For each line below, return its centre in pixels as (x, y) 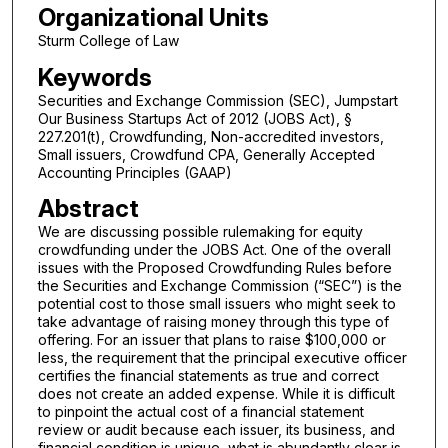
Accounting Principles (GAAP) (134, 172)
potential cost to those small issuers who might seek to (216, 304)
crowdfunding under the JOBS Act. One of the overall (214, 250)
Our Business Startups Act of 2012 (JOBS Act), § (194, 118)
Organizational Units (153, 18)
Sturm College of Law (108, 41)
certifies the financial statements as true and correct (208, 376)
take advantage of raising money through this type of (213, 322)
